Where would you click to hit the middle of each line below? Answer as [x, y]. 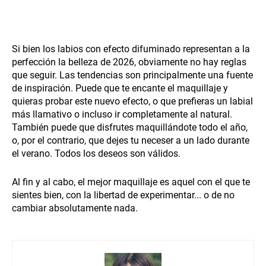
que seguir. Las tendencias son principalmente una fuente [132, 75]
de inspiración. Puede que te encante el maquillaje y [120, 88]
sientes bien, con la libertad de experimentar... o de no [123, 195]
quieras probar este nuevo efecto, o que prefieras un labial [132, 101]
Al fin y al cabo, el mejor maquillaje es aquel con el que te [131, 182]
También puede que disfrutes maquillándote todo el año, [130, 127]
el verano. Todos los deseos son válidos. [96, 153]
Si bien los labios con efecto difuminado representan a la [131, 49]
